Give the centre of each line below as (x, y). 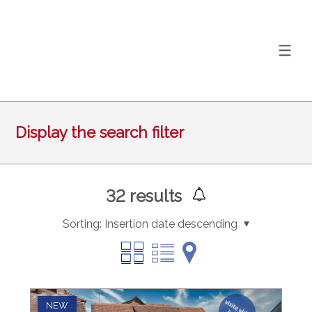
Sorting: (82, 224)
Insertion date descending (171, 224)
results (153, 196)
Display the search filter (100, 132)
